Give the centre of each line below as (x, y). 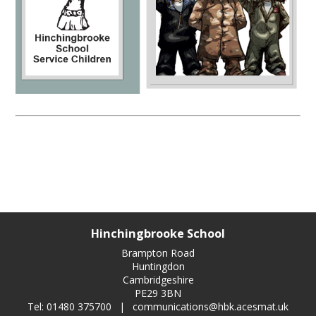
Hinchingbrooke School (158, 234)
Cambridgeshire (158, 280)
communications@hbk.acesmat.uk (211, 307)
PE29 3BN (158, 293)
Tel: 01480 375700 (71, 307)
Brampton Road (158, 253)
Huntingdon (158, 267)
